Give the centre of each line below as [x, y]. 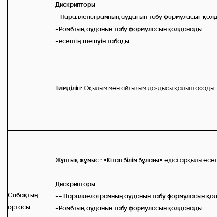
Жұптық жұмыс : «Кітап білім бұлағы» [110, 160]
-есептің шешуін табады [92, 41]
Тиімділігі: [69, 88]
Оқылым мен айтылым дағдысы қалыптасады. [149, 88]
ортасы [19, 207]
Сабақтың [23, 195]
